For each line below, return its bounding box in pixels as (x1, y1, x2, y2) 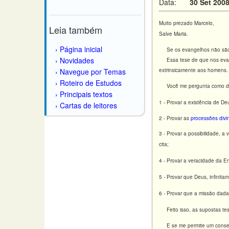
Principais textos (60, 89, 112, 99)
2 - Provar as (159, 114, 191, 122)
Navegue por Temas (60, 66, 126, 77)
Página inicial (60, 44, 102, 54)
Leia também (49, 23, 102, 36)
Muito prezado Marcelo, (159, 19, 214, 27)
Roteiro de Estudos (60, 78, 122, 88)
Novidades (60, 55, 94, 65)
